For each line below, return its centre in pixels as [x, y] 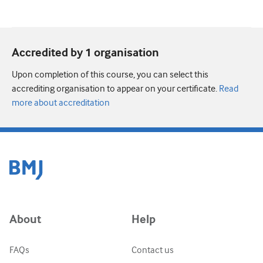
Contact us [153, 250]
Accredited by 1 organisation [85, 53]
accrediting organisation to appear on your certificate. [114, 88]
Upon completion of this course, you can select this [110, 74]
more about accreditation [61, 102]
